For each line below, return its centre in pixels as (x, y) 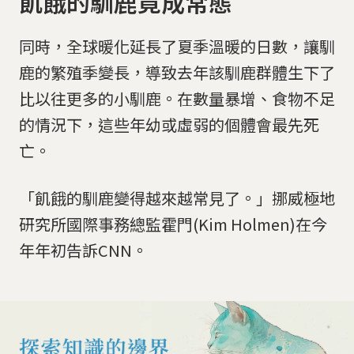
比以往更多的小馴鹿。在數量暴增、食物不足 (177, 99)
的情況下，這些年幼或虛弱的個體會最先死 (169, 125)
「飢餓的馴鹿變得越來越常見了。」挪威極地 (177, 198)
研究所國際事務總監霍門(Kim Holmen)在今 (173, 224)
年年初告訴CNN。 (83, 250)
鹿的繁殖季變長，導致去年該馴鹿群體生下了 (177, 73)
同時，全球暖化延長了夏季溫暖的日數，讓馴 (177, 47)
